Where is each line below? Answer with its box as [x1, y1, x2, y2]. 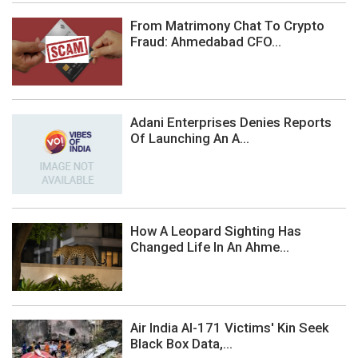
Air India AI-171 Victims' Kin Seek [130, 320, 329, 336]
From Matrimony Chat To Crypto [130, 17, 324, 34]
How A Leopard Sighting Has [130, 222, 301, 239]
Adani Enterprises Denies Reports [130, 113, 332, 130]
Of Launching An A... [130, 129, 249, 146]
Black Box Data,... [130, 336, 233, 352]
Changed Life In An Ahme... [130, 238, 289, 255]
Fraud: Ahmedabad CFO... [130, 33, 281, 50]
